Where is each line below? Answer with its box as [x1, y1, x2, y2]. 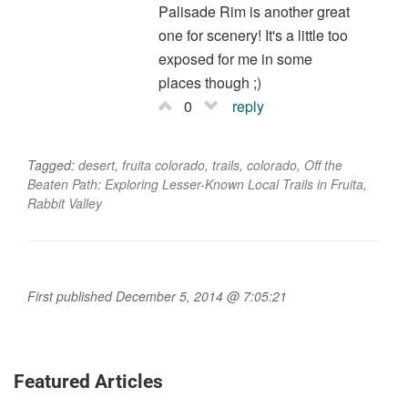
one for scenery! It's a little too [158, 25, 348, 46]
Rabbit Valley [27, 194, 102, 213]
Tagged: [27, 156, 78, 175]
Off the [304, 156, 342, 175]
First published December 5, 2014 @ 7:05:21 [27, 287, 287, 306]
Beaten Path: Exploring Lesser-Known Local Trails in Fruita [27, 175, 363, 194]
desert [78, 156, 115, 175]
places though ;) [158, 72, 261, 94]
